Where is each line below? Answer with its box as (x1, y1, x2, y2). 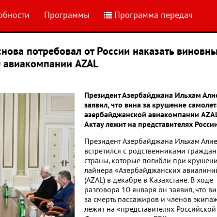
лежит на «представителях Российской (84, 205, 216, 214)
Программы (44, 10, 90, 20)
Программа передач (114, 10, 193, 20)
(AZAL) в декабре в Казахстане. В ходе (84, 176, 213, 185)
